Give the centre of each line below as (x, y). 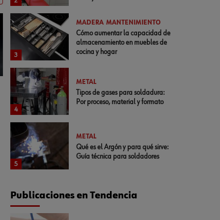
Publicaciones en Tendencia (74, 195)
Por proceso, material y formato (120, 102)
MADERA (90, 23)
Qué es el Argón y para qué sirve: (123, 147)
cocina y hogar (97, 52)
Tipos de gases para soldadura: (121, 92)
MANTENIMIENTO (134, 23)
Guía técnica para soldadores (118, 156)
